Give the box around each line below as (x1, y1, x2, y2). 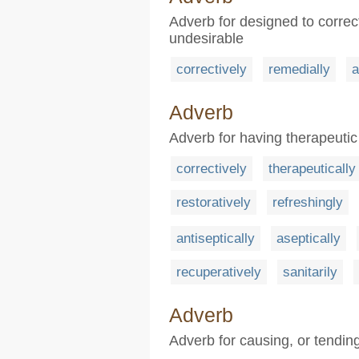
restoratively (176, 194, 251, 210)
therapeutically (268, 160, 356, 176)
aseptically (276, 231, 341, 247)
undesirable (169, 30, 244, 46)
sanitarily (283, 264, 337, 280)
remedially (268, 61, 330, 77)
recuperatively (176, 264, 261, 280)
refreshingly (272, 194, 343, 210)
